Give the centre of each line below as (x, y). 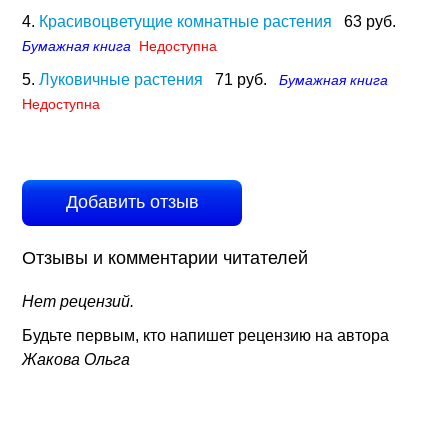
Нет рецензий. (78, 301)
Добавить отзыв (132, 202)
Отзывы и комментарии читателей (165, 258)
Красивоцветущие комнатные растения (186, 21)
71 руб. (241, 79)
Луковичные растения (121, 79)
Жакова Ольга (76, 359)
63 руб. (370, 21)
